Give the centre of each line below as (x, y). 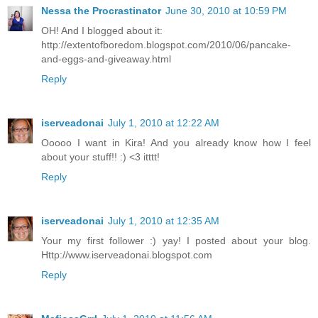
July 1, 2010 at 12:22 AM (164, 122)
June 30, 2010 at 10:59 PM (226, 10)
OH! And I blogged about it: (102, 30)
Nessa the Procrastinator (101, 10)
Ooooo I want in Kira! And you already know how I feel (176, 142)
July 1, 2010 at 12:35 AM (164, 220)
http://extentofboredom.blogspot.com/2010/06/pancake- (166, 44)
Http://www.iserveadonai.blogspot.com (127, 254)
